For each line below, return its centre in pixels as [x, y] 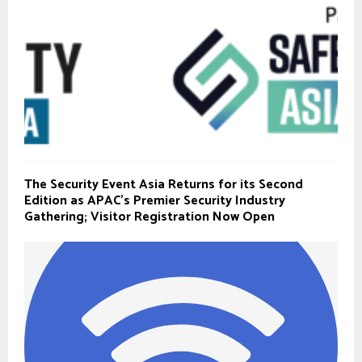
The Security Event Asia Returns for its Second [164, 185]
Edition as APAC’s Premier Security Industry [155, 201]
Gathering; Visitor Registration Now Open [149, 217]
